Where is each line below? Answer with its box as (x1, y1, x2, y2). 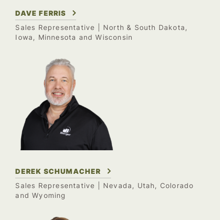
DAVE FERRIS (15, 8, 66, 17)
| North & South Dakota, (95, 23, 188, 31)
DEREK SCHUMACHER (15, 167, 101, 176)
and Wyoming (15, 192, 66, 200)
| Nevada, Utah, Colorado (95, 182, 194, 190)
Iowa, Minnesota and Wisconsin (15, 33, 133, 41)
